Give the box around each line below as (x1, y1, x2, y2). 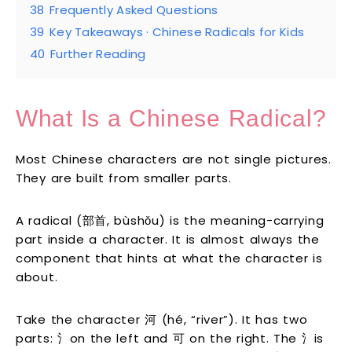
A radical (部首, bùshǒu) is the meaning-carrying (16, 211, 324, 229)
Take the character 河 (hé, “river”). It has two (16, 310, 308, 328)
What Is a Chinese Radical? (16, 104, 327, 131)
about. (16, 268, 58, 285)
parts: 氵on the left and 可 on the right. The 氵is (16, 329, 324, 346)
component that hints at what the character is (16, 249, 323, 266)
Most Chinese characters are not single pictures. (16, 150, 332, 167)
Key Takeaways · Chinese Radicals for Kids (49, 23, 305, 40)
